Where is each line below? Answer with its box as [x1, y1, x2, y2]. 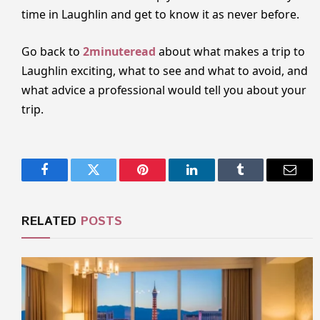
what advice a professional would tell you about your [21, 81, 306, 98]
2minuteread [83, 43, 156, 59]
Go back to [21, 43, 83, 59]
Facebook [43, 174, 94, 187]
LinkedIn [190, 174, 238, 187]
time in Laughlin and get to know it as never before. [21, 6, 299, 23]
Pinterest [141, 174, 187, 187]
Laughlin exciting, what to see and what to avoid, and [21, 62, 308, 79]
